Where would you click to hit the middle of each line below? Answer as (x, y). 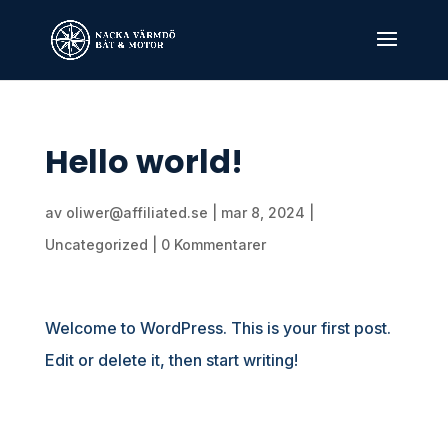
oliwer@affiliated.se (136, 212)
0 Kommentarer (213, 244)
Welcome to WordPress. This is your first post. (217, 328)
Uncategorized (96, 244)
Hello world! (143, 161)
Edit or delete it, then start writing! (171, 360)
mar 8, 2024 (262, 212)
